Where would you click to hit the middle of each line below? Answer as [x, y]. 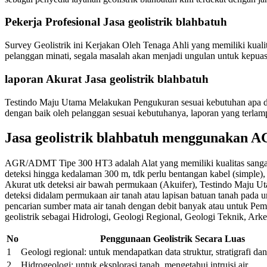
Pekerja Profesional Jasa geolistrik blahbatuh [116, 22]
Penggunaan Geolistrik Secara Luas [173, 239]
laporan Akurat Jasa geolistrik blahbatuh [107, 79]
